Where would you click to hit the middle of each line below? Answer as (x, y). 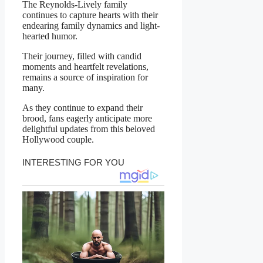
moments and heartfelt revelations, (85, 66)
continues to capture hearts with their (90, 15)
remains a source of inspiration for (85, 77)
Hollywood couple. (58, 139)
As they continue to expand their (82, 107)
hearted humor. (50, 36)
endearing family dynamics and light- (91, 25)
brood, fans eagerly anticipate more (87, 118)
